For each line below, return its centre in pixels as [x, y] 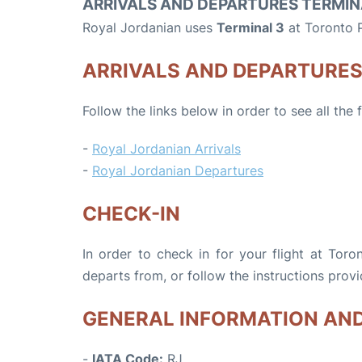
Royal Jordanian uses [149, 27]
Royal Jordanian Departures [178, 170]
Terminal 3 [250, 27]
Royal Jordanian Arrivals [166, 149]
